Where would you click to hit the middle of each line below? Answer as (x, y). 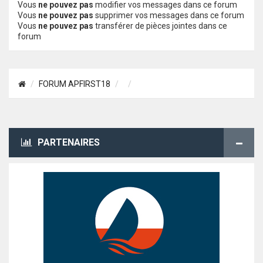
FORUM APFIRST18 (75, 84)
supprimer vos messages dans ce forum (169, 15)
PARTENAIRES (69, 142)
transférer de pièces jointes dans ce (160, 26)
